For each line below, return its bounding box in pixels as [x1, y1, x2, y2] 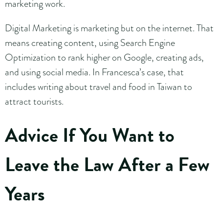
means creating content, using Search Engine [5, 35, 175, 49]
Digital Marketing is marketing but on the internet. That [5, 21, 214, 35]
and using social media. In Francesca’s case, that [5, 65, 184, 79]
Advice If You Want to [5, 120, 175, 150]
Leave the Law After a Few [5, 150, 210, 179]
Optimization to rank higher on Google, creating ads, [5, 50, 204, 64]
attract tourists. [5, 94, 66, 108]
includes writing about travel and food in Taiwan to [5, 79, 192, 93]
